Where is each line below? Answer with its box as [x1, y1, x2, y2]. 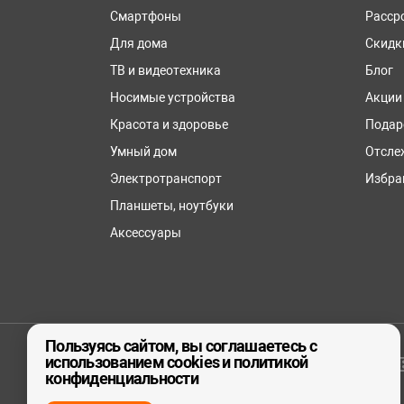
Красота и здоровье [110, 117, 228, 132]
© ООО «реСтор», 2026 [110, 357, 243, 372]
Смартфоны [110, 9, 181, 23]
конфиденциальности [45, 369, 199, 388]
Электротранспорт [110, 171, 222, 186]
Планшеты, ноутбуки [110, 198, 234, 213]
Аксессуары [110, 225, 181, 240]
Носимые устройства [110, 90, 235, 105]
